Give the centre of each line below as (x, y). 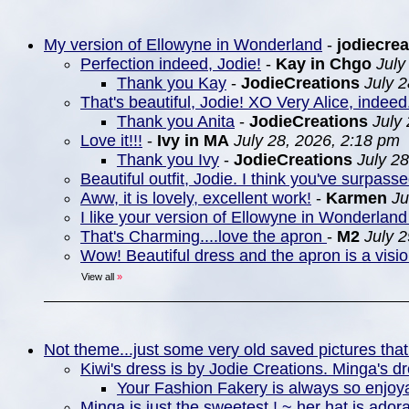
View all (98, 277)
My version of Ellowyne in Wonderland (183, 45)
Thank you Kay (172, 83)
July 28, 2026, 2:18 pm (317, 141)
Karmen (357, 198)
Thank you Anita (176, 121)
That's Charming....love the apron (204, 236)
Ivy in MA (193, 141)
